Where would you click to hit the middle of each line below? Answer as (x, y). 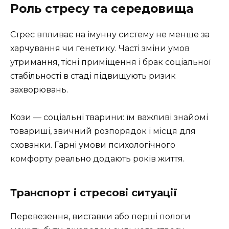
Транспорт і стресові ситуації (94, 193)
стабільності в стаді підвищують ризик (93, 76)
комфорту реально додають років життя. (97, 159)
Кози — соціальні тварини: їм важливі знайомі (109, 118)
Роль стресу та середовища (102, 9)
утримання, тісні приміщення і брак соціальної (110, 62)
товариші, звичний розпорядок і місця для (103, 131)
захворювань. (39, 90)
